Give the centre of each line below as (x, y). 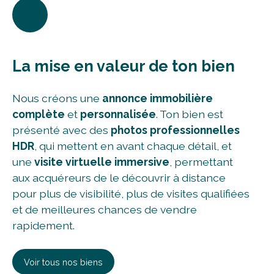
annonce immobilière (157, 98)
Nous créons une (57, 98)
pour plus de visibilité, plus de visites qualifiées (131, 194)
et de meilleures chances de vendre (105, 210)
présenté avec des (61, 130)
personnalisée (117, 114)
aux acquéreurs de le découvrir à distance (119, 178)
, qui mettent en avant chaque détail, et (133, 146)
